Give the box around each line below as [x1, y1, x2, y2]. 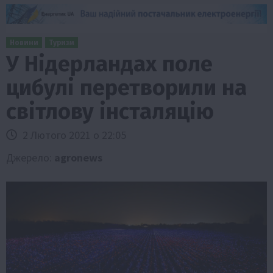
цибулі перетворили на [6, 74, 247, 101]
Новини [10, 38, 38, 47]
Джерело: [6, 150, 54, 165]
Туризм [49, 38, 74, 47]
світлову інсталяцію [6, 97, 214, 125]
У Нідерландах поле [6, 50, 213, 77]
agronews [54, 150, 102, 165]
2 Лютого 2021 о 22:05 [20, 127, 126, 142]
